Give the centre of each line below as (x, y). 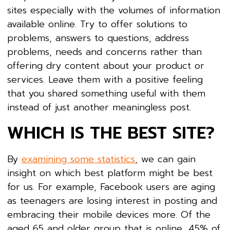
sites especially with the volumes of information (114, 10)
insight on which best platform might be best (110, 173)
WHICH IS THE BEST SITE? (111, 133)
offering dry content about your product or (106, 65)
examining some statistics (78, 159)
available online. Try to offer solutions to (97, 24)
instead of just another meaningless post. (99, 107)
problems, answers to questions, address (98, 38)
